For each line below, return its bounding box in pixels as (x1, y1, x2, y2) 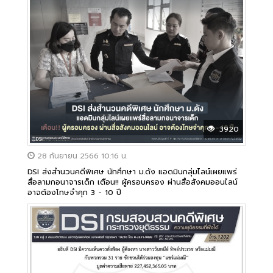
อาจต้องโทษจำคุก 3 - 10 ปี (27, 186, 121, 198)
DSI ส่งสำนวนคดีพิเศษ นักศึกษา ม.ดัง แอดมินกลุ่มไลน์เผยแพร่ (27, 165, 237, 177)
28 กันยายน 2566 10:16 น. (35, 150, 127, 161)
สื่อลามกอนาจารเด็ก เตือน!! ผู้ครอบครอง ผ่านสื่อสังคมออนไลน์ (27, 175, 238, 188)
